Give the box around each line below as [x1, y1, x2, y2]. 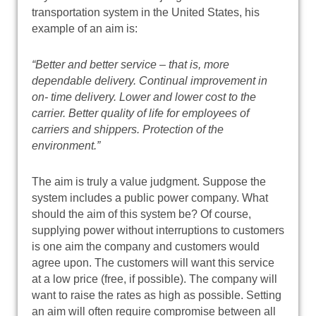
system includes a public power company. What [32, 191, 268, 204]
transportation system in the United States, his [32, 6, 260, 18]
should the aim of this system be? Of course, [32, 207, 251, 220]
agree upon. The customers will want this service [32, 256, 274, 269]
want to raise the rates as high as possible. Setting [32, 288, 281, 301]
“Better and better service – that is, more [32, 58, 229, 71]
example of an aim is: [32, 22, 138, 35]
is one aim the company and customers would [32, 240, 260, 253]
